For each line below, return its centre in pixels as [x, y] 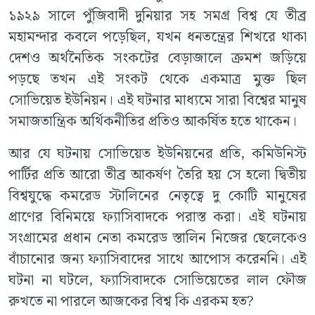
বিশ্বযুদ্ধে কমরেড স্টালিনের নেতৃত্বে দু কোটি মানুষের [157, 196]
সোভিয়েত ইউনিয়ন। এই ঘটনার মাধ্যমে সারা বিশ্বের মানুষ [157, 100]
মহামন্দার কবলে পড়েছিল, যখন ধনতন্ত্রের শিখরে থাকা [157, 37]
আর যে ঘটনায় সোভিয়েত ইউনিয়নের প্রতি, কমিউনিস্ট [157, 154]
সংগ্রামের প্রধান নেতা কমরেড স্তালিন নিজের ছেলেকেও [157, 238]
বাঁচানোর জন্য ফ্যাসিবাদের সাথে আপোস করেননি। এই [157, 259]
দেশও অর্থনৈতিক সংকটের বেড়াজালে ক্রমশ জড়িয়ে [157, 58]
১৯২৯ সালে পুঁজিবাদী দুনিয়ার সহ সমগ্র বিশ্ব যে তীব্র [157, 16]
